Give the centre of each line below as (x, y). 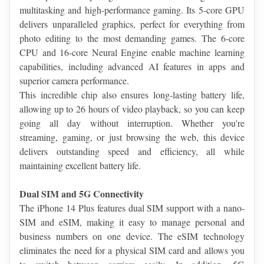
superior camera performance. (74, 81)
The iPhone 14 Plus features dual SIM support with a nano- (132, 208)
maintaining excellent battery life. (80, 166)
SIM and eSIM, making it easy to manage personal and (132, 222)
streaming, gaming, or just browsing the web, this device (132, 137)
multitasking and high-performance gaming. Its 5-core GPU (132, 10)
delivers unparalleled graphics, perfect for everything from (132, 24)
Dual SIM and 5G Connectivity (82, 194)
